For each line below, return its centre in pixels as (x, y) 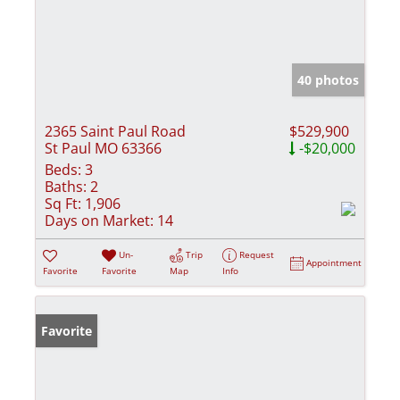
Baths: (66, 186)
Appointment (334, 262)
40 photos (328, 79)
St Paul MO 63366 (103, 148)
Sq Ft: (63, 203)
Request (257, 254)
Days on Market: (99, 220)
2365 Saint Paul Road (115, 131)
